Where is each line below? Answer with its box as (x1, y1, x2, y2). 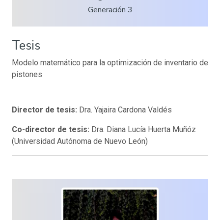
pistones (12, 69, 42, 79)
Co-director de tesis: (12, 124, 91, 134)
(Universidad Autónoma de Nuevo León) (12, 136, 148, 146)
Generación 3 (87, 4, 133, 15)
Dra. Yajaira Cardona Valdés (79, 105, 172, 114)
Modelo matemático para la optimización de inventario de (12, 57, 208, 67)
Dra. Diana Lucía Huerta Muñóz (91, 124, 196, 134)
